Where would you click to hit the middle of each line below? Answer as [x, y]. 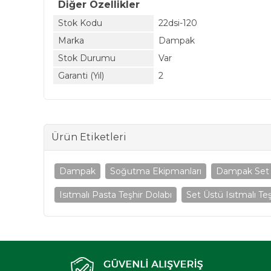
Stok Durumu [87, 58]
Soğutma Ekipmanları [156, 171]
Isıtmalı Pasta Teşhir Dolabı [116, 195]
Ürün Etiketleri [89, 137]
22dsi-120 [178, 23]
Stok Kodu [80, 23]
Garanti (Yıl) [81, 76]
